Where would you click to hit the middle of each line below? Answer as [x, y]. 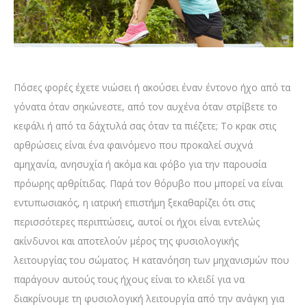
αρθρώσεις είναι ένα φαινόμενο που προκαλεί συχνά [133, 145]
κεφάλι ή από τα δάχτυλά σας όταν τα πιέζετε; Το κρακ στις [145, 125]
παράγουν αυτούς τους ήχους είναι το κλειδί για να [129, 279]
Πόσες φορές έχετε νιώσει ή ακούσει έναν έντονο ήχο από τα [152, 87]
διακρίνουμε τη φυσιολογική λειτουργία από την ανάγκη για [149, 298]
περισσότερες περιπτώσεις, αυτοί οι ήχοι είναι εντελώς [137, 221]
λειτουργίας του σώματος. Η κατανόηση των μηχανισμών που [151, 260]
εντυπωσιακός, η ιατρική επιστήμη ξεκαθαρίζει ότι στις [134, 202]
